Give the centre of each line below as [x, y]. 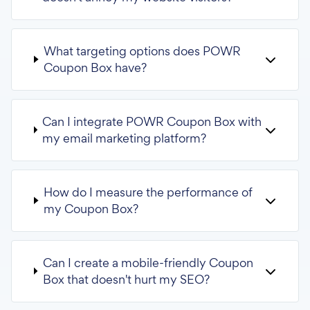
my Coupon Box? [91, 208]
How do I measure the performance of [148, 192]
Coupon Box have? [95, 67]
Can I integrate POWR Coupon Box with [152, 121]
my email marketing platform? [125, 138]
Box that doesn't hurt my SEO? [126, 279]
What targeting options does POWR [143, 51]
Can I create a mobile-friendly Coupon [148, 262]
